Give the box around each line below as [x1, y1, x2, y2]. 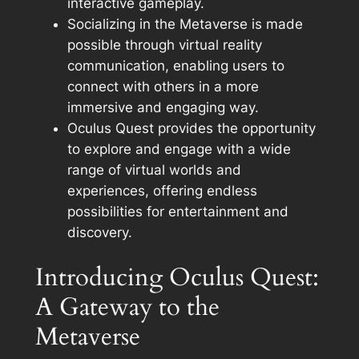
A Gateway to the [34, 290, 220, 325]
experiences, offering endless [67, 182, 257, 199]
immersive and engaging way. [67, 99, 259, 115]
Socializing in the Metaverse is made [67, 15, 303, 32]
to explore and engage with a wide [67, 140, 291, 157]
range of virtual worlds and [67, 161, 241, 178]
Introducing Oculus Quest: [34, 260, 319, 295]
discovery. [67, 224, 132, 240]
